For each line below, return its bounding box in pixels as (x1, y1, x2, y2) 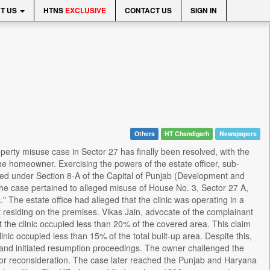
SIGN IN (190, 5, 217, 16)
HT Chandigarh (165, 129, 210, 138)
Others (134, 129, 155, 138)
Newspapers (219, 129, 257, 138)
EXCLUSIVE (65, 5, 106, 16)
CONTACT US (125, 5, 172, 16)
